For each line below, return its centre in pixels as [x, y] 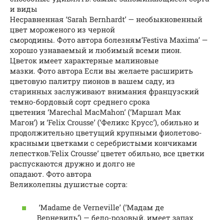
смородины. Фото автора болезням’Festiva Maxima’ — [109, 40]
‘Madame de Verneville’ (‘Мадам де [100, 207]
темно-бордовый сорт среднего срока [80, 102]
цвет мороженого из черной [62, 30]
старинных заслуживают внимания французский [104, 92]
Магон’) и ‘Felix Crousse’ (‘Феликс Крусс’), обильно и [104, 123]
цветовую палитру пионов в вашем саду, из [92, 81]
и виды [24, 9]
